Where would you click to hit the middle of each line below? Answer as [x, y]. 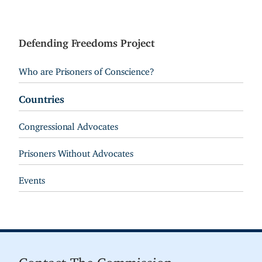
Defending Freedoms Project [87, 41]
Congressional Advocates [68, 124]
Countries [42, 97]
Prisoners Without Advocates [76, 151]
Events [32, 178]
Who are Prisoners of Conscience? [87, 69]
